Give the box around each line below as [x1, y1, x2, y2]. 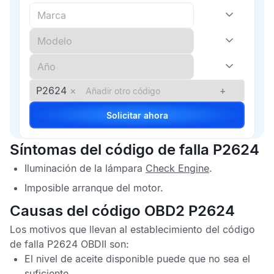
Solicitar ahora [143, 109, 168, 120]
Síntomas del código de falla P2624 [10, 141, 259, 158]
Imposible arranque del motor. [24, 182, 163, 194]
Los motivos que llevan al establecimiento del [10, 223, 223, 235]
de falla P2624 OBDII [10, 238, 106, 250]
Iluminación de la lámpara [24, 162, 146, 174]
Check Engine [146, 162, 209, 174]
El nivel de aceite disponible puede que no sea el [24, 253, 250, 265]
